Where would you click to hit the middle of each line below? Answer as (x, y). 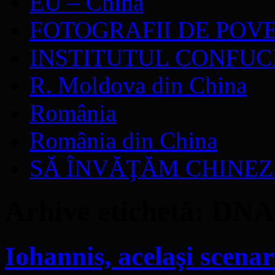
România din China (123, 140)
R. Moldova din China (138, 85)
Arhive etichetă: (108, 211)
